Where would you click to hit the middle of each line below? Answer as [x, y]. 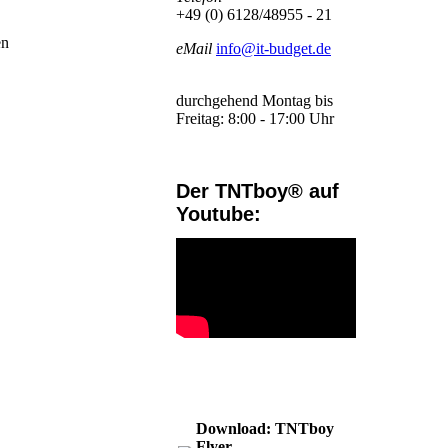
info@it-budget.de [273, 49]
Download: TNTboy [265, 429]
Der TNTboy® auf [257, 191]
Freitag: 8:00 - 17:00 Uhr [255, 119]
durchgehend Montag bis [254, 101]
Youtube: [218, 214]
